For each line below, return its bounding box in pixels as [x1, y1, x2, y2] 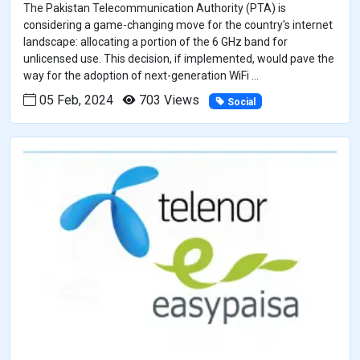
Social [224, 96, 256, 108]
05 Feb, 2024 [36, 92, 113, 108]
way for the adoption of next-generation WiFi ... [23, 69, 259, 83]
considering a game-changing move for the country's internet [23, 18, 333, 32]
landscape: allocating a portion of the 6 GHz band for [23, 35, 288, 49]
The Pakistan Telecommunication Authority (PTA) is [23, 2, 286, 15]
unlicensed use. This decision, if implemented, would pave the [23, 52, 334, 66]
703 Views [136, 92, 199, 108]
